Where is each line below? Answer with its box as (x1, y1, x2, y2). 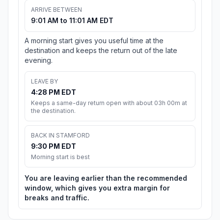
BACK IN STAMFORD (31, 132, 90, 139)
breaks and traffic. (25, 193, 89, 202)
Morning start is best (31, 153, 90, 161)
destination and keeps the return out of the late (25, 46, 177, 55)
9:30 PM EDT (31, 142, 76, 151)
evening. (25, 56, 53, 65)
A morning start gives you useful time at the (25, 36, 164, 45)
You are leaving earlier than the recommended (25, 174, 187, 183)
